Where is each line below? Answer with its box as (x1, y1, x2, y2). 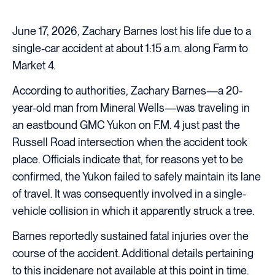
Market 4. (12, 58, 55, 72)
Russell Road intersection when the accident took (12, 135, 247, 149)
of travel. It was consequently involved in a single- (12, 187, 246, 200)
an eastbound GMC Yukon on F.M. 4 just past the (12, 118, 240, 131)
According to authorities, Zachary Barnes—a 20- (12, 83, 242, 97)
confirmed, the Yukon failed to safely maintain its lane (12, 169, 261, 183)
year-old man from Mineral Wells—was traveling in (12, 101, 250, 114)
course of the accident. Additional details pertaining (12, 247, 254, 260)
